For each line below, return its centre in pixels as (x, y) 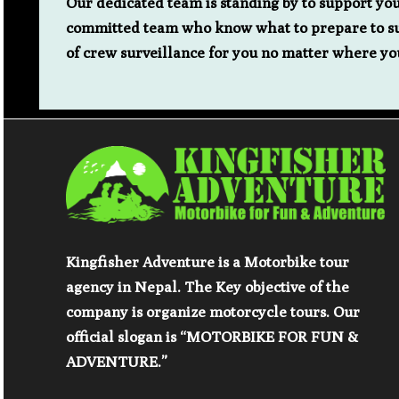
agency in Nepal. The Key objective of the (208, 287)
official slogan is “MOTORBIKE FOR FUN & (212, 337)
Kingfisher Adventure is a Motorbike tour (208, 262)
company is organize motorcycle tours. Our (213, 312)
